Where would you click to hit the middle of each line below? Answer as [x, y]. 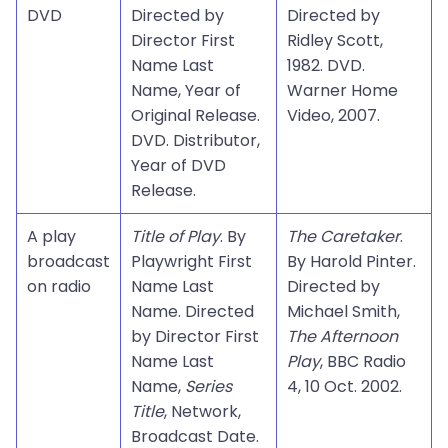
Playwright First [191, 261]
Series [208, 386]
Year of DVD [178, 165]
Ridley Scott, [335, 40]
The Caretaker [343, 236]
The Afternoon [342, 336]
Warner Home [342, 90]
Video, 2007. [333, 115]
